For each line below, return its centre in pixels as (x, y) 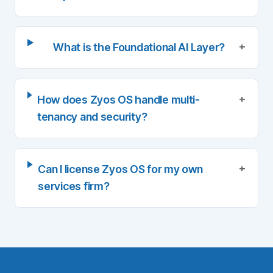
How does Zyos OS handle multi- (118, 100)
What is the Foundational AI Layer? (139, 47)
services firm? (74, 186)
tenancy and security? (92, 117)
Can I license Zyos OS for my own (120, 169)
